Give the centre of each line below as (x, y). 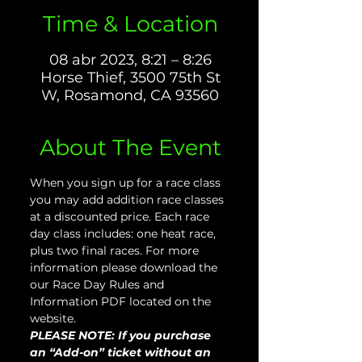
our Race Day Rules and (99, 284)
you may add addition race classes (128, 200)
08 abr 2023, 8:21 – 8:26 (130, 60)
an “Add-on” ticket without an (122, 352)
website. (53, 318)
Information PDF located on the (122, 301)
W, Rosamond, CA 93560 (130, 95)
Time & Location (130, 24)
